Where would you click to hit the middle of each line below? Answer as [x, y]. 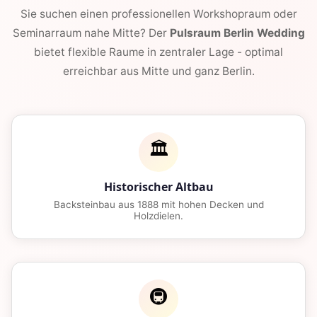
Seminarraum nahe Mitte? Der [91, 33]
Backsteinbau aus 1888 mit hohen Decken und [158, 204]
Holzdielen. [158, 215]
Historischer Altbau [158, 186]
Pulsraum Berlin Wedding [237, 33]
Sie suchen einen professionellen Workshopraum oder [158, 13]
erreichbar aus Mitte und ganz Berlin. [158, 71]
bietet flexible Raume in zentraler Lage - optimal [158, 52]
